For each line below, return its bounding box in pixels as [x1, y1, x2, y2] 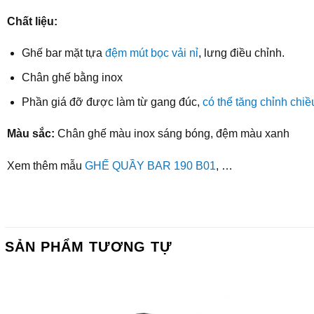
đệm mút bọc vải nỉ [104, 47, 198, 60]
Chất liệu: [6, 15, 57, 27]
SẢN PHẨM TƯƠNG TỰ [5, 238, 172, 254]
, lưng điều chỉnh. [198, 47, 285, 60]
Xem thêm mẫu [6, 160, 85, 172]
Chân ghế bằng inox [21, 71, 123, 83]
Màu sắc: [6, 128, 55, 140]
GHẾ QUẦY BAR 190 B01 [84, 160, 216, 172]
